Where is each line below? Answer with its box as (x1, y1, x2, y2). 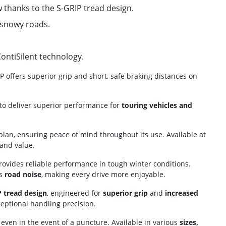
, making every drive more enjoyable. (41, 169, 165, 179)
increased (165, 188, 198, 198)
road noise (5, 169, 41, 179)
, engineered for (47, 188, 103, 198)
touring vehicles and (122, 100, 192, 110)
